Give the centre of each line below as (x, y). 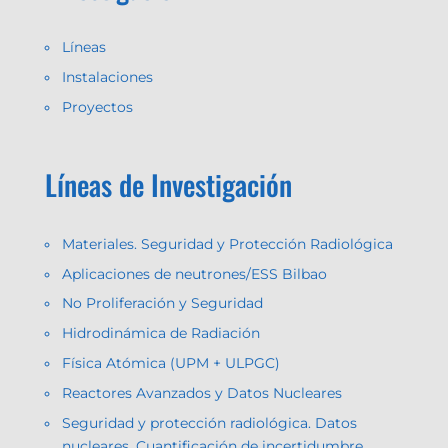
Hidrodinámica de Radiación (160, 333)
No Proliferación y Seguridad (162, 303)
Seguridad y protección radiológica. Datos (209, 422)
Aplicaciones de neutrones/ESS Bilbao (194, 273)
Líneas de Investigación (168, 184)
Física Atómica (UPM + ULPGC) (170, 363)
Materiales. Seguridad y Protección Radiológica (227, 243)
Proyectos (97, 106)
